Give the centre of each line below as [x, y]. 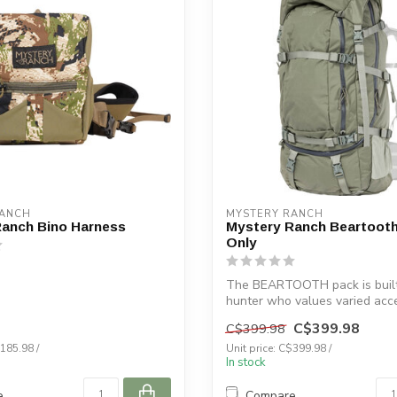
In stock [246, 363]
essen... [247, 317]
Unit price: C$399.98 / [279, 349]
